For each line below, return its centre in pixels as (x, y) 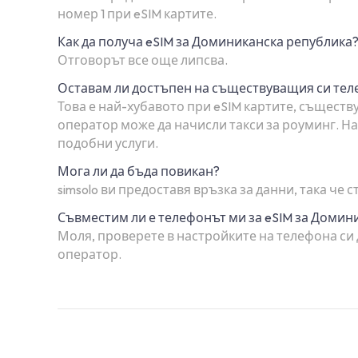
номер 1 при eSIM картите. (137, 13)
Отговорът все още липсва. (143, 60)
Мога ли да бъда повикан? (139, 171)
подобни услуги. (108, 143)
